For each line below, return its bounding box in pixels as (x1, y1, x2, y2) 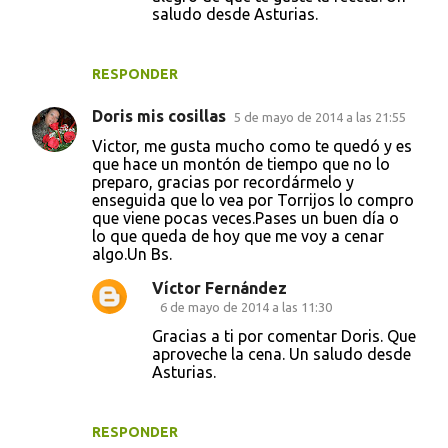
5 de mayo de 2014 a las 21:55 (234, 109, 406, 124)
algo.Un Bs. (92, 244, 172, 263)
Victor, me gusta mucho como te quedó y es (92, 136, 412, 155)
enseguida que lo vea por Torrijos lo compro (92, 190, 414, 209)
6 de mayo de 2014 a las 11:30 (160, 299, 332, 314)
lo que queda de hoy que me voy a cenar (92, 226, 384, 245)
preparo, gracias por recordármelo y (92, 172, 354, 191)
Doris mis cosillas (92, 106, 226, 125)
